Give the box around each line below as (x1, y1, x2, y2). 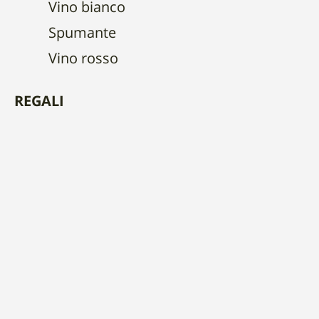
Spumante (48, 27, 116, 41)
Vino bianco (48, 1, 125, 16)
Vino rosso (48, 53, 118, 67)
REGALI (14, 95, 64, 110)
